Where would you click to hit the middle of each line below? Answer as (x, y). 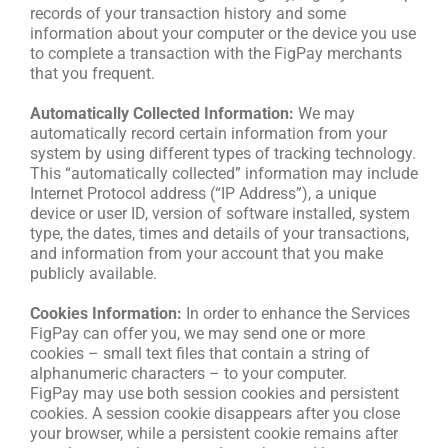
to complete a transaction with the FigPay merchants (216, 54)
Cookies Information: (106, 314)
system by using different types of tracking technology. (223, 154)
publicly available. (93, 274)
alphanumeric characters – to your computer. (188, 374)
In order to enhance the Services (296, 314)
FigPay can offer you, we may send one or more (197, 334)
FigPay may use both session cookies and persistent (214, 394)
